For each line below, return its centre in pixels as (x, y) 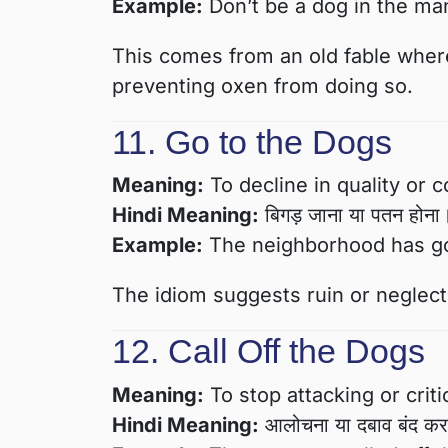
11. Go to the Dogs (252, 141)
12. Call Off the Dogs (268, 351)
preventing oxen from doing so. (262, 85)
